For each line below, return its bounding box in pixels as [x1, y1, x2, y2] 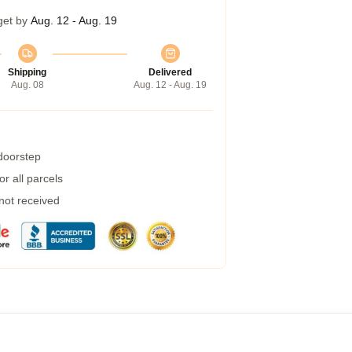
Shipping [8, 67, 46, 78]
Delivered [148, 67, 192, 78]
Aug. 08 [10, 79, 44, 90]
